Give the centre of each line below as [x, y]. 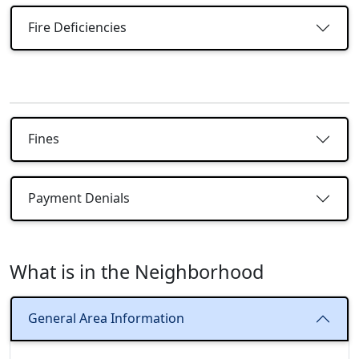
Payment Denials [79, 198]
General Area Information [106, 319]
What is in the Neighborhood [137, 271]
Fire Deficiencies [77, 28]
